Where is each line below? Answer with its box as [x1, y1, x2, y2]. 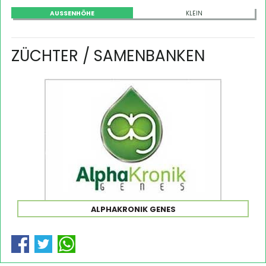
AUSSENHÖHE [50, 8, 91, 18]
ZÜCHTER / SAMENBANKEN [11, 45, 205, 66]
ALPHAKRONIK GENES [90, 204, 176, 214]
